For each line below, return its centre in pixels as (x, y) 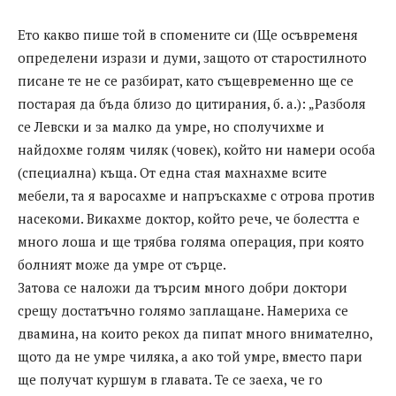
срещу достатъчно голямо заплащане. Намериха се (183, 311)
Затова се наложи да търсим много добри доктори (183, 288)
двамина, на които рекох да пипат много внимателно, (195, 334)
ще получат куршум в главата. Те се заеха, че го (170, 380)
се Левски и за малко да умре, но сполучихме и (171, 127)
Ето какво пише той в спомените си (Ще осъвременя (188, 35)
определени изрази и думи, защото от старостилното (192, 58)
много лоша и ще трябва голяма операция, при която (191, 242)
